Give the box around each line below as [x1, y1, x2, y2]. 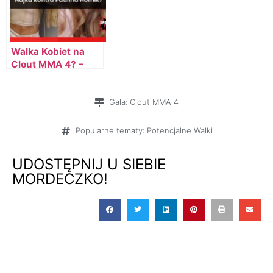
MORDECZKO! [12, 170, 108, 188]
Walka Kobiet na [11, 46, 85, 58]
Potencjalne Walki [146, 126, 213, 136]
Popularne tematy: [75, 126, 144, 136]
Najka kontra [11, 71, 69, 83]
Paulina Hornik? [11, 84, 83, 96]
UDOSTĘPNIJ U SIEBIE [12, 155, 166, 174]
